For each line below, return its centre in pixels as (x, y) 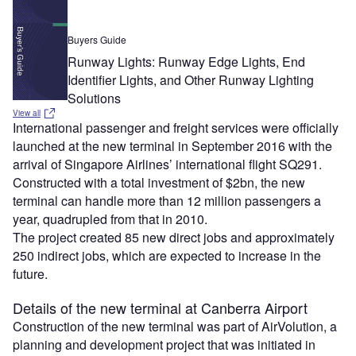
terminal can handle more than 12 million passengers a (167, 201)
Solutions (96, 99)
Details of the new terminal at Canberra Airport (160, 308)
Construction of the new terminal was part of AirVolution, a (175, 327)
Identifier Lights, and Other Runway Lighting (191, 80)
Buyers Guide (97, 40)
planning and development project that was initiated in (164, 345)
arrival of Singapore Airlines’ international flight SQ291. (167, 164)
